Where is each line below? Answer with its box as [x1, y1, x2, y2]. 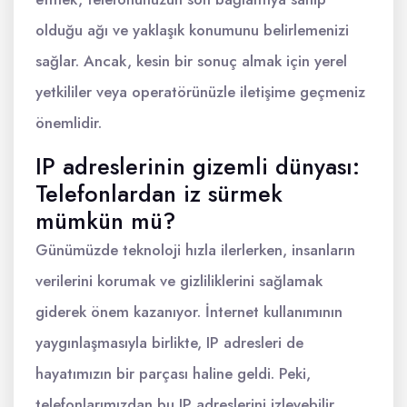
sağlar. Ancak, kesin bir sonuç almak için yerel [35, 50, 347, 72]
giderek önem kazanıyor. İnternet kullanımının [35, 301, 342, 323]
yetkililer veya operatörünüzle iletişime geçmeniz [35, 81, 365, 103]
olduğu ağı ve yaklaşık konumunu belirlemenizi [35, 19, 349, 41]
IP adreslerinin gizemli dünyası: [35, 150, 360, 183]
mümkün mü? [35, 204, 175, 237]
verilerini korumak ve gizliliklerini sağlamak [35, 270, 323, 292]
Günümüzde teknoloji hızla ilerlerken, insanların [35, 239, 355, 261]
